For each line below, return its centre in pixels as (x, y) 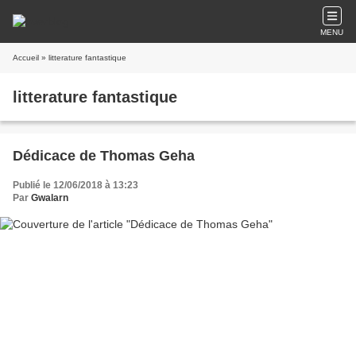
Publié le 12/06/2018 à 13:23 (75, 185)
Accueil (26, 58)
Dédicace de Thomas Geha (104, 156)
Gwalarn (50, 198)
